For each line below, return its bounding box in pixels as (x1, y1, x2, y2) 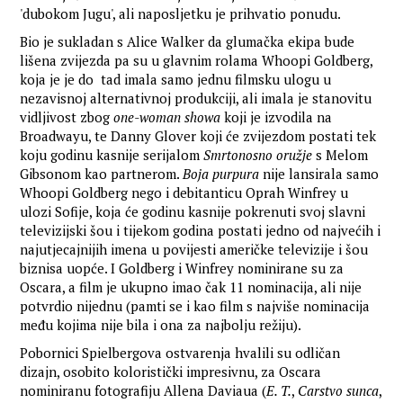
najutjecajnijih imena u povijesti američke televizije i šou (20, 240, 369, 259)
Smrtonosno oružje (203, 146, 313, 165)
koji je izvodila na (220, 108, 333, 127)
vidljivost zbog (20, 108, 114, 127)
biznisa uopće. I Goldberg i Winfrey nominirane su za (20, 259, 345, 278)
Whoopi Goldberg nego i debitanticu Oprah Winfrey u (20, 184, 349, 202)
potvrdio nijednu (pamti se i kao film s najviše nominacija (20, 297, 371, 316)
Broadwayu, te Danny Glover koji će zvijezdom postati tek (20, 127, 377, 146)
